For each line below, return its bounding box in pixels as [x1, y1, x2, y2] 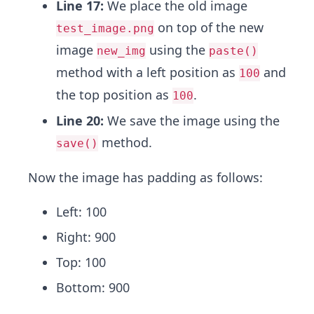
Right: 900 [56, 228, 116, 245]
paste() [209, 44, 258, 57]
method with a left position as [56, 64, 239, 81]
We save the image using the [104, 112, 280, 129]
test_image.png [56, 22, 154, 35]
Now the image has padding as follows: [28, 169, 263, 186]
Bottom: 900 [56, 279, 130, 296]
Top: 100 [56, 254, 106, 271]
